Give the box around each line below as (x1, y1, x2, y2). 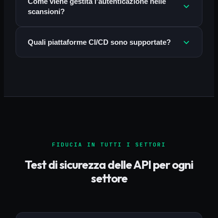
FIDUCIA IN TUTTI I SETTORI (52, 141, 166, 148)
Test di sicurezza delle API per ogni (25, 157, 193, 172)
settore (91, 170, 127, 185)
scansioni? (28, 7, 65, 16)
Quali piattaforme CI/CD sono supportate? (28, 38, 171, 47)
